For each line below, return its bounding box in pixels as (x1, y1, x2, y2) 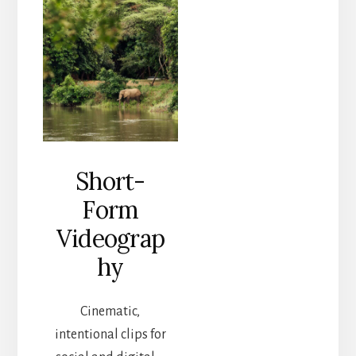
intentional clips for (54, 327, 166, 342)
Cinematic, (80, 304, 141, 319)
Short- (75, 165, 145, 196)
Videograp (56, 222, 164, 253)
